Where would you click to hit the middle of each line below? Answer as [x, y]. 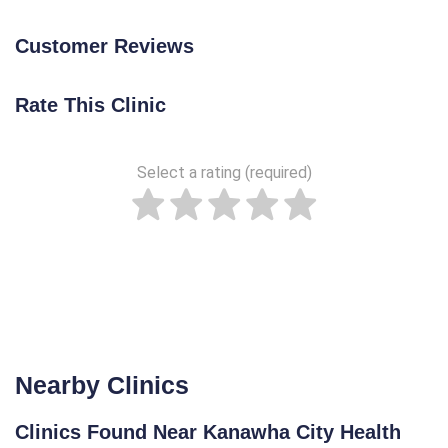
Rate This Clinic [90, 105]
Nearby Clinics [102, 385]
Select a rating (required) [224, 172]
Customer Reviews [104, 46]
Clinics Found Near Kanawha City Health [208, 432]
